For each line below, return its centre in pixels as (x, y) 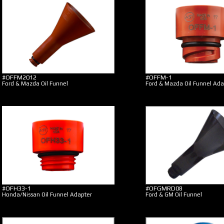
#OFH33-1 (16, 188)
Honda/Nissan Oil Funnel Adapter (47, 194)
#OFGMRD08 (164, 188)
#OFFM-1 (159, 77)
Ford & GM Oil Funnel (174, 194)
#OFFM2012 (19, 77)
